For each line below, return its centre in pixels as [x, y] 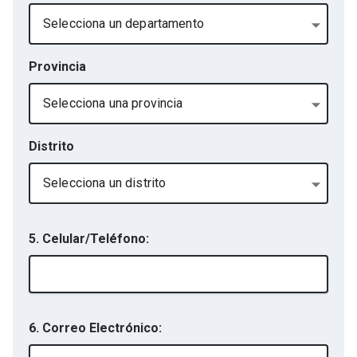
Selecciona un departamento [124, 24]
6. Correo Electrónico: [95, 328]
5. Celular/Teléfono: [89, 239]
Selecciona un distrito [105, 183]
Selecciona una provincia [113, 103]
